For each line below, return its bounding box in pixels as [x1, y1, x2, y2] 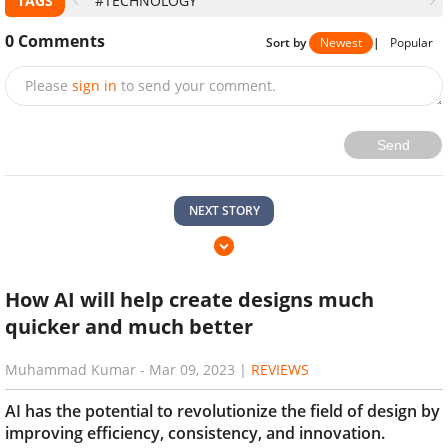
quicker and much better [5, 312, 253, 340]
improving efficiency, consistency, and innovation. [5, 421, 385, 444]
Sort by [266, 34, 309, 52]
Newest [320, 34, 362, 52]
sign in [72, 75, 117, 95]
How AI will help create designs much [5, 285, 374, 313]
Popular [390, 34, 433, 52]
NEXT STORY [188, 201, 260, 219]
